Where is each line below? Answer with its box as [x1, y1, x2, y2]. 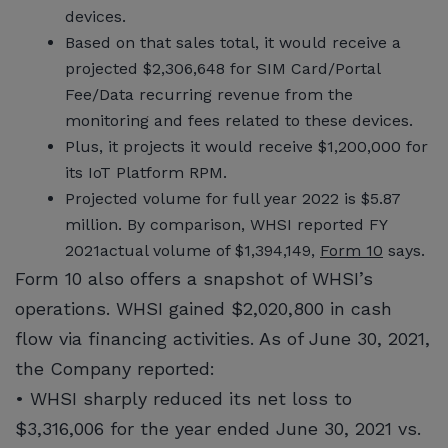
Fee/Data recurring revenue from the [65, 84, 353, 104]
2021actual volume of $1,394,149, [65, 240, 320, 260]
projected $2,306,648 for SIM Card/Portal [65, 58, 380, 78]
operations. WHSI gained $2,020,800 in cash [15, 297, 392, 319]
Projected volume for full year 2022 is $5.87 [65, 188, 401, 208]
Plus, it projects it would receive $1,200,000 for [65, 136, 428, 156]
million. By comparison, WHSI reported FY [65, 214, 387, 234]
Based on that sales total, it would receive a [65, 32, 401, 52]
